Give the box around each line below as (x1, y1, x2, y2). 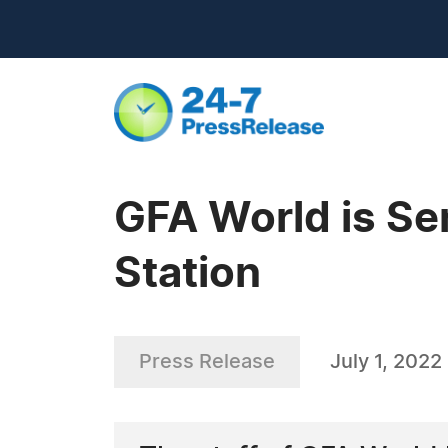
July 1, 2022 (330, 352, 442, 372)
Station (114, 253, 261, 295)
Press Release (139, 352, 275, 372)
